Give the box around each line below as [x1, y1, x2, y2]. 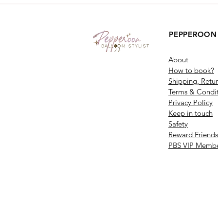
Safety [168, 119, 188, 128]
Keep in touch [168, 109, 213, 118]
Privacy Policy [168, 98, 213, 107]
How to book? [168, 66, 214, 75]
